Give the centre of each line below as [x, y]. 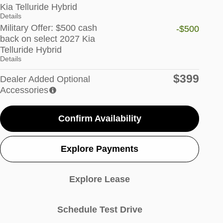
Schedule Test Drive [100, 210]
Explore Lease [100, 179]
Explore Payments [100, 149]
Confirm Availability [100, 118]
